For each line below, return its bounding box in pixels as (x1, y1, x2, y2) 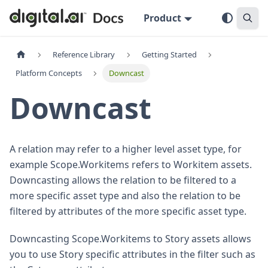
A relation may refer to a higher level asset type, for (10, 142, 242, 156)
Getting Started (141, 49, 197, 60)
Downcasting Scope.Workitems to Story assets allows (10, 232, 251, 246)
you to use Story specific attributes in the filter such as (10, 248, 255, 261)
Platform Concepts (16, 68, 83, 79)
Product (144, 11, 182, 25)
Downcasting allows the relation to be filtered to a (10, 173, 236, 187)
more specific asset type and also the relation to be (10, 189, 240, 203)
